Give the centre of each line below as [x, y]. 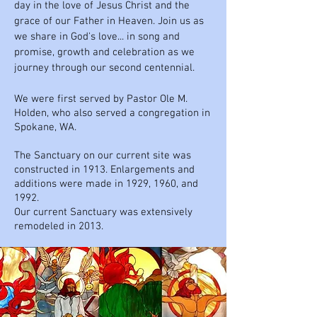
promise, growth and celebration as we [104, 52]
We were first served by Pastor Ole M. [101, 99]
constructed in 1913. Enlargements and [104, 170]
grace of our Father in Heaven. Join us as [109, 21]
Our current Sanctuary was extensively [103, 212]
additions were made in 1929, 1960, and [106, 184]
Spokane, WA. [45, 127]
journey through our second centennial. [104, 68]
